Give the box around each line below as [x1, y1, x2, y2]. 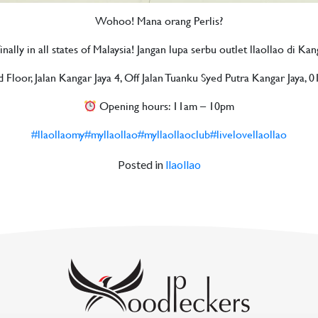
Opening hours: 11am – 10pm [97, 102, 235, 114]
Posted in [117, 158, 165, 172]
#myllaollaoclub [138, 131, 210, 142]
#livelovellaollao [210, 131, 287, 142]
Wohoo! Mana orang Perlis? [95, 17, 223, 28]
